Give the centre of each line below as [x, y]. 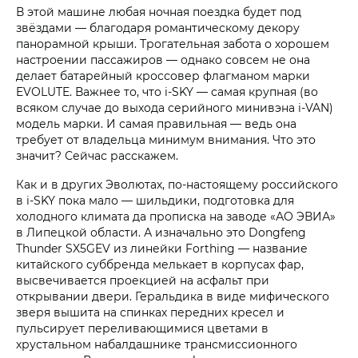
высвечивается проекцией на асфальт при [143, 280]
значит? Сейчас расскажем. [97, 155]
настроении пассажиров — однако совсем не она [163, 59]
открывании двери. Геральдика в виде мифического [173, 296]
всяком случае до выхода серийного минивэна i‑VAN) [175, 107]
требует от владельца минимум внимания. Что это [166, 139]
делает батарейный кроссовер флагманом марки [163, 75]
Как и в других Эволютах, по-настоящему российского [177, 184]
